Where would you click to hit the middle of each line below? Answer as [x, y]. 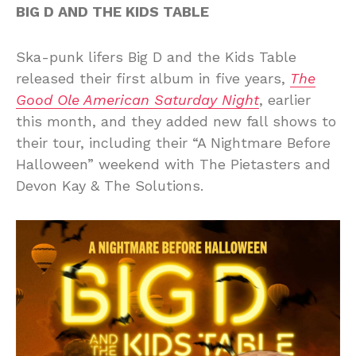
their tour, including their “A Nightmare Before [173, 142]
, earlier [285, 99]
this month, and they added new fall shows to [176, 121]
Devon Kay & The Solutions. [110, 185]
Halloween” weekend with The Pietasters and [173, 164]
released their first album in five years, [153, 78]
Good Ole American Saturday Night [137, 99]
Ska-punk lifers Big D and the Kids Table [156, 56]
